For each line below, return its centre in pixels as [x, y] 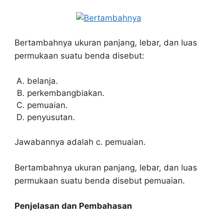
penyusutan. [51, 117]
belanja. [42, 81]
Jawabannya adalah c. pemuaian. [80, 142]
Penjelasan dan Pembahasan [73, 206]
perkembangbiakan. [66, 93]
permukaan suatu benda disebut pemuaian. [100, 180]
